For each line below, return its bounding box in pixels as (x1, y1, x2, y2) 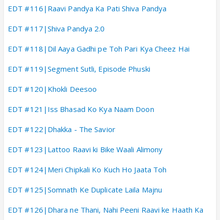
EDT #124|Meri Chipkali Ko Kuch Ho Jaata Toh (8, 164, 167, 174)
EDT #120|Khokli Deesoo (8, 83, 97, 94)
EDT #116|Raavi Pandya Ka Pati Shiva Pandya (8, 3, 167, 13)
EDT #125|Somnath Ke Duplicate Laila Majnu (8, 184, 163, 194)
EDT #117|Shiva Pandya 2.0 (8, 23, 105, 33)
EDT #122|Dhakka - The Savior (8, 124, 115, 134)
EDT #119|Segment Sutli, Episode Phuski (8, 63, 150, 74)
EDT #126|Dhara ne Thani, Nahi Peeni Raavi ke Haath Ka (8, 204, 204, 215)
